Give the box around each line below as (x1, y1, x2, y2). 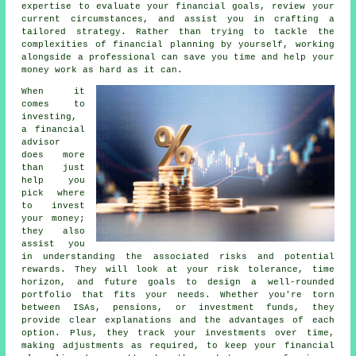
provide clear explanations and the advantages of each (21, 315, 335, 325)
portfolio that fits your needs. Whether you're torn (21, 289, 335, 300)
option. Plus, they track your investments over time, (21, 327, 335, 338)
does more (21, 149, 85, 160)
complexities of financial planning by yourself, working (21, 39, 335, 49)
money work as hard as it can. (21, 64, 184, 75)
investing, (21, 111, 78, 122)
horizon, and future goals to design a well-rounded (21, 277, 335, 287)
